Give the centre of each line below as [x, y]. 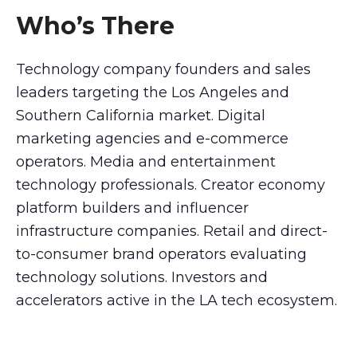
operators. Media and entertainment [146, 162]
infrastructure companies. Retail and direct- [172, 231]
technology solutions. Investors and [142, 278]
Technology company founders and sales [163, 70]
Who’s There [95, 25]
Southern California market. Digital [141, 116]
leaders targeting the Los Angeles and [153, 93]
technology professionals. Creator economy [171, 185]
